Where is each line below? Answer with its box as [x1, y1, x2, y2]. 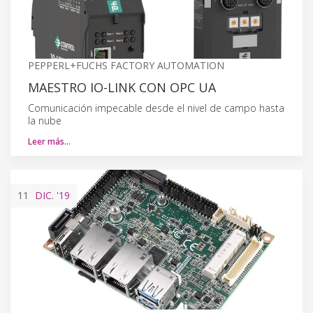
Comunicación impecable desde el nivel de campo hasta [28, 101, 284, 115]
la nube [28, 113, 61, 127]
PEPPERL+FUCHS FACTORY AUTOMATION [28, 58, 224, 72]
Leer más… [28, 135, 71, 147]
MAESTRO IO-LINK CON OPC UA [28, 78, 216, 96]
